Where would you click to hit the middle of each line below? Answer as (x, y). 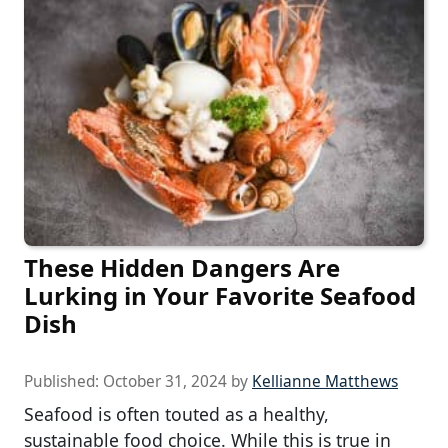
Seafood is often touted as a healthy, (176, 413)
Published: (63, 381)
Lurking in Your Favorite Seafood (220, 295)
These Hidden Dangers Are (182, 267)
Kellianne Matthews (325, 381)
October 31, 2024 (165, 381)
